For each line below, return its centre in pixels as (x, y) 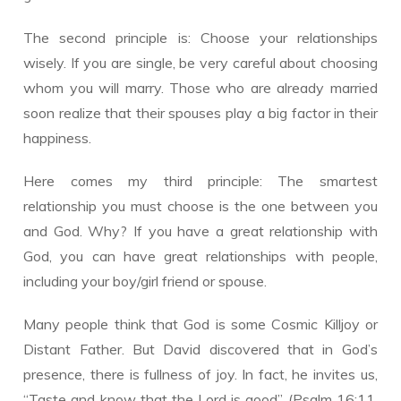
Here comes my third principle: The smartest (200, 181)
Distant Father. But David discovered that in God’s (200, 349)
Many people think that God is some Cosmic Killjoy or (200, 324)
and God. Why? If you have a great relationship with (200, 231)
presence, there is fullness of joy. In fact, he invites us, (200, 374)
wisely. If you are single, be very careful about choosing (200, 63)
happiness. (58, 138)
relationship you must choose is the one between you (200, 206)
